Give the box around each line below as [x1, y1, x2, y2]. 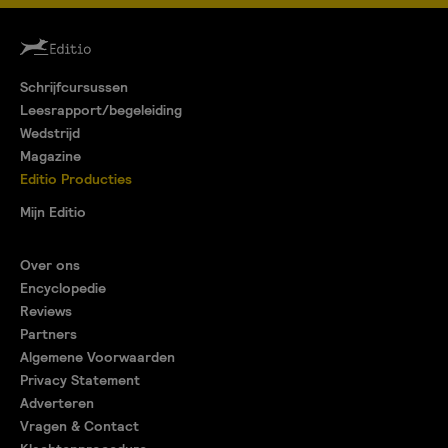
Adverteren [20, 394, 94, 413]
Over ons [20, 256, 80, 275]
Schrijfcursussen [20, 78, 128, 97]
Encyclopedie [20, 279, 106, 298]
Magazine [20, 147, 81, 166]
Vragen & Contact [20, 417, 139, 436]
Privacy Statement [20, 371, 140, 390]
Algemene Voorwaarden [20, 348, 175, 367]
